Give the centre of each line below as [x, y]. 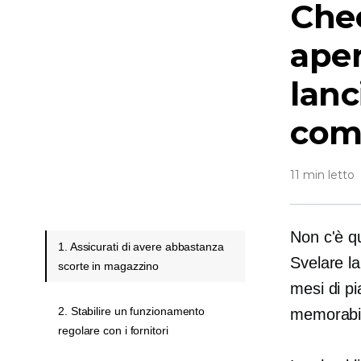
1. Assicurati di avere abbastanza [141, 247]
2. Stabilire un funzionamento [132, 311]
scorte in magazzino [109, 266]
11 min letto [322, 175]
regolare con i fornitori [113, 330]
